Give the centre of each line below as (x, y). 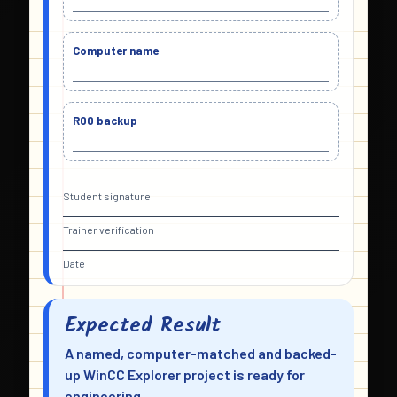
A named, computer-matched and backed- (201, 354)
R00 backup (105, 121)
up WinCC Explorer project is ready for (185, 375)
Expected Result (143, 326)
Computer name (116, 51)
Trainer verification (109, 230)
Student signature (107, 196)
